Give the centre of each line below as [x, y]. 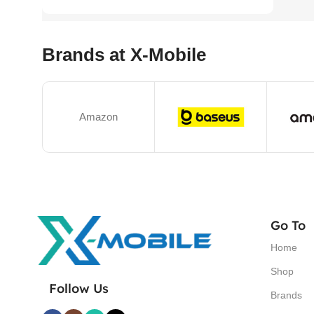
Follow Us [79, 288]
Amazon [99, 117]
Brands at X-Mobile [124, 55]
